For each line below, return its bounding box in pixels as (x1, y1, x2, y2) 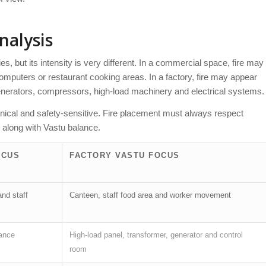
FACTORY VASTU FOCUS (69, 150, 180, 160)
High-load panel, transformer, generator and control (69, 230, 243, 239)
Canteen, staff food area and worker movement (69, 190, 231, 199)
